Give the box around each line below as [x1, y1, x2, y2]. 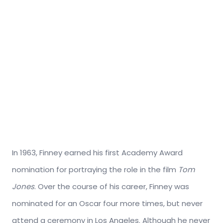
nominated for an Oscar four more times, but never [12, 198, 203, 209]
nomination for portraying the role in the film [12, 164, 178, 175]
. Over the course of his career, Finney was [34, 181, 189, 192]
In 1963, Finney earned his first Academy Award [12, 147, 183, 158]
